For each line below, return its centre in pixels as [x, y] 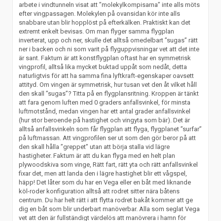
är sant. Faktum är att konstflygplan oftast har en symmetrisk [105, 58]
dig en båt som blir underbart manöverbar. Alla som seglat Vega [110, 209]
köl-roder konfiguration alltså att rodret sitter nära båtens [99, 191]
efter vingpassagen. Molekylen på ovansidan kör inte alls [100, 13]
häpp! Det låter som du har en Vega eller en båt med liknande [105, 182]
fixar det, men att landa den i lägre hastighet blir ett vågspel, [103, 173]
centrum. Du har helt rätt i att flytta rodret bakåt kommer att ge [106, 200]
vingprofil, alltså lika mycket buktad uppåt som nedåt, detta [103, 67]
